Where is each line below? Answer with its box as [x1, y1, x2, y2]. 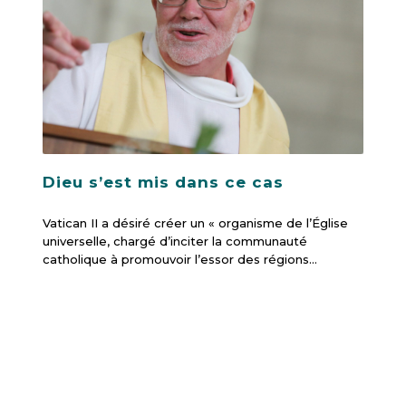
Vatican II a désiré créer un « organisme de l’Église [42, 216, 348, 231]
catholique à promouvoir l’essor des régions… [42, 252, 317, 267]
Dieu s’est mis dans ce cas [42, 173, 284, 192]
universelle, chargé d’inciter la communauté [42, 234, 307, 249]
